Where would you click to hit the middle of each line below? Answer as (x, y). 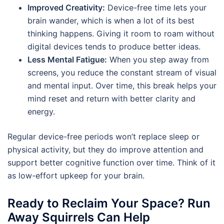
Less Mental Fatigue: (67, 60)
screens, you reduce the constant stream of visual (122, 73)
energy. (41, 112)
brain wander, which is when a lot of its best (111, 21)
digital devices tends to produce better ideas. (114, 47)
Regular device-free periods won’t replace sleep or (103, 137)
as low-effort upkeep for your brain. (76, 176)
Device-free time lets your (156, 8)
